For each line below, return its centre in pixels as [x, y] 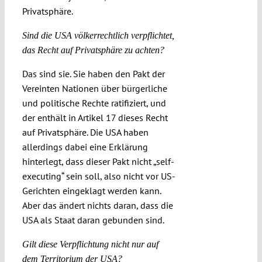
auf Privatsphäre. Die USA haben [85, 132]
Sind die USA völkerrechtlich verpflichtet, [98, 36]
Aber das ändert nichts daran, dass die [97, 206]
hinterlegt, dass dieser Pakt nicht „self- [98, 162]
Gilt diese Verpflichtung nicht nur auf [90, 244]
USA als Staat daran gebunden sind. [93, 220]
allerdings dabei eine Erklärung [85, 147]
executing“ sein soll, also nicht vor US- [99, 176]
